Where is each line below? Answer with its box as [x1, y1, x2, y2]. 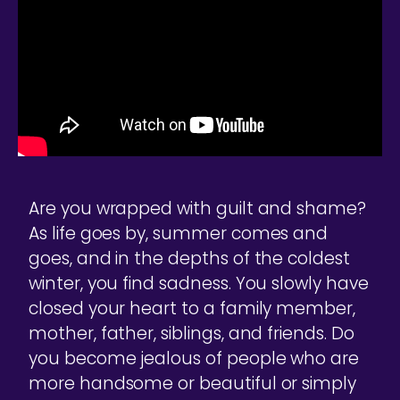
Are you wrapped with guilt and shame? [29, 196, 367, 221]
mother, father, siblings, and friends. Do [29, 321, 354, 346]
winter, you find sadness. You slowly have [29, 271, 369, 296]
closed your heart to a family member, [29, 296, 356, 321]
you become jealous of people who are [29, 346, 360, 371]
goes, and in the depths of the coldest [29, 246, 350, 271]
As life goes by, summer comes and [29, 221, 329, 246]
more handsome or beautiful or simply [29, 371, 357, 396]
